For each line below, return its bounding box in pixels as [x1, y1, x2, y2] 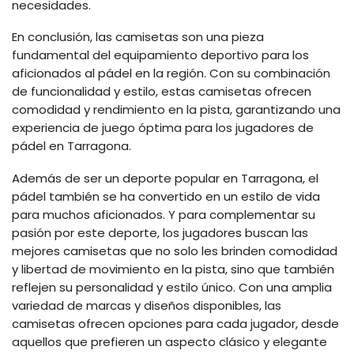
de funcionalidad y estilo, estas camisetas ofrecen [12, 83, 311, 100]
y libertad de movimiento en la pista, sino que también [12, 260, 334, 277]
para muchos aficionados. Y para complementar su [12, 205, 315, 223]
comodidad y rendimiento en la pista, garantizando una [12, 101, 341, 119]
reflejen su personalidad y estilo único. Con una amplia [12, 278, 332, 296]
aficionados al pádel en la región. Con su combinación [12, 65, 330, 82]
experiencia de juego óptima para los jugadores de [12, 119, 314, 137]
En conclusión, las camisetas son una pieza [12, 28, 264, 46]
